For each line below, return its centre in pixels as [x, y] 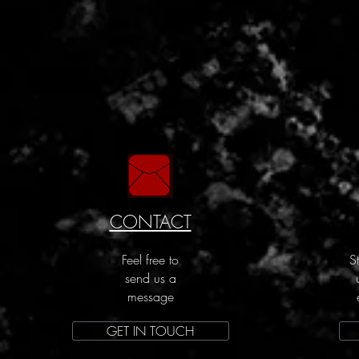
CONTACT [150, 222]
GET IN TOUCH [150, 331]
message [150, 297]
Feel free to [150, 260]
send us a [150, 278]
